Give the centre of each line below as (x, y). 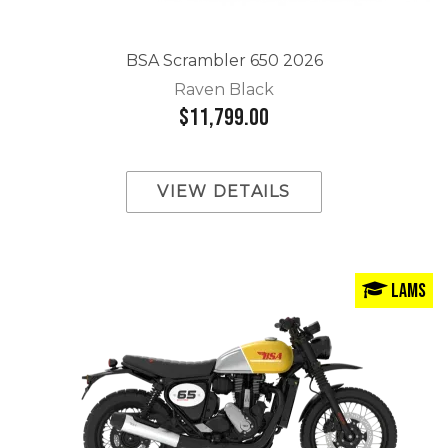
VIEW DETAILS (224, 192)
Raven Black (224, 89)
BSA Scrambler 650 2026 (224, 61)
